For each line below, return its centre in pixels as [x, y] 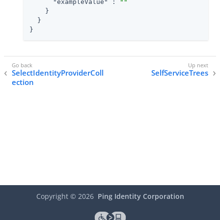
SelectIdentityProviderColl [58, 73]
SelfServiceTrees [180, 73]
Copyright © [57, 196]
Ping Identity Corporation [141, 196]
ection [23, 82]
